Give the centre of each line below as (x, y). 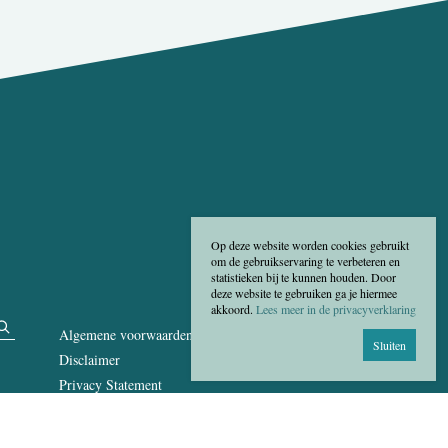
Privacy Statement (110, 385)
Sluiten (389, 345)
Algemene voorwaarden (126, 335)
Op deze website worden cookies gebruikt (310, 245)
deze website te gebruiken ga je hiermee (304, 293)
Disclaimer (89, 360)
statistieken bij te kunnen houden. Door (303, 277)
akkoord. (233, 309)
